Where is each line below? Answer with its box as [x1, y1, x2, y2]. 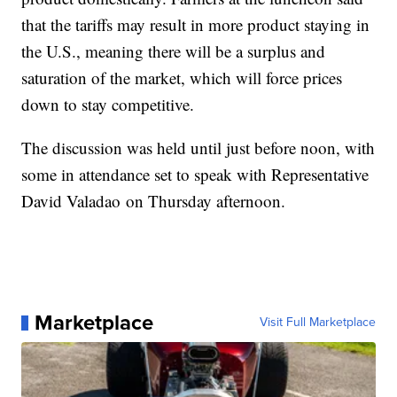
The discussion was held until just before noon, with [21, 136, 376, 160]
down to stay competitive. [21, 93, 200, 116]
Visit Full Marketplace [259, 313, 376, 332]
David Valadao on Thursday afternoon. [21, 190, 286, 213]
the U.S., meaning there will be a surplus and [21, 40, 326, 63]
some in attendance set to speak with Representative [21, 163, 370, 186]
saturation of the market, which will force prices [21, 66, 343, 90]
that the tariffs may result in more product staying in [21, 13, 370, 36]
